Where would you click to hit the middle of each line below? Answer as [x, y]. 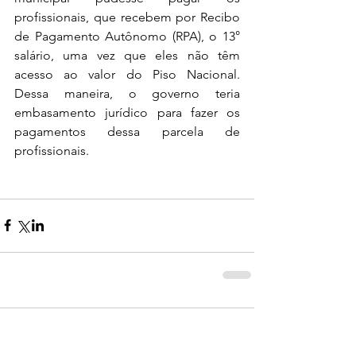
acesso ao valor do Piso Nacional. [127, 74]
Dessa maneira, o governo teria [127, 93]
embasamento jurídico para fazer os [127, 112]
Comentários [49, 330]
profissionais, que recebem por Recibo [127, 17]
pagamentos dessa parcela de [127, 131]
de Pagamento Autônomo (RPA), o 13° [127, 36]
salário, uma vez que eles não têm [127, 55]
